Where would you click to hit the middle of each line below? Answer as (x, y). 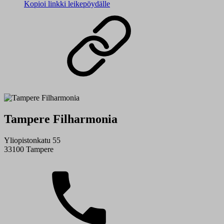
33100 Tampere (29, 149)
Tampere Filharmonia (61, 119)
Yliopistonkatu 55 (32, 140)
